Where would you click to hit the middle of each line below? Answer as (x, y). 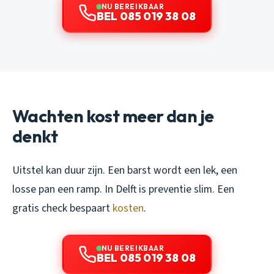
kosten (128, 209)
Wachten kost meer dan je (113, 116)
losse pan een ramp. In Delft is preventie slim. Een (123, 190)
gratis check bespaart (62, 209)
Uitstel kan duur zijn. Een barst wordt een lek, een (125, 171)
